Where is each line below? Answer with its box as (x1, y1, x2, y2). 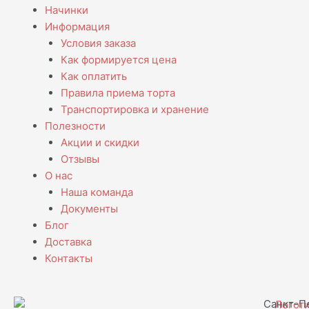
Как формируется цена (60, 52, 177, 66)
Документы (60, 201, 118, 215)
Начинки (45, 3, 88, 17)
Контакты (45, 251, 92, 265)
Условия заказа (60, 36, 136, 50)
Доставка (45, 235, 92, 248)
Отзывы (60, 152, 99, 166)
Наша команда (60, 185, 133, 199)
